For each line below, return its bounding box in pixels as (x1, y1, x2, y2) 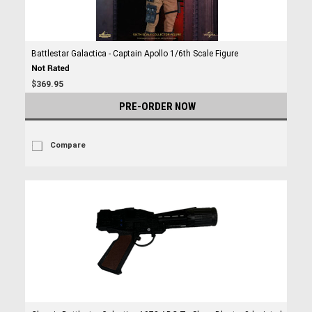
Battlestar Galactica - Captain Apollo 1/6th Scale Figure (31, 49, 238, 58)
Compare (49, 141, 86, 150)
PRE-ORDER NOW (119, 100, 196, 113)
